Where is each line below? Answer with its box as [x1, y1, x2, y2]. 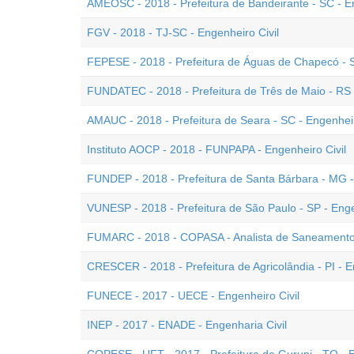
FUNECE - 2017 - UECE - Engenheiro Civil [87, 289, 299, 302]
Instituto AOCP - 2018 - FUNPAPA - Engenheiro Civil [87, 143, 346, 156]
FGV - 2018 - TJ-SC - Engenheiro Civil [87, 26, 279, 39]
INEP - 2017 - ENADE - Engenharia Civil [87, 318, 287, 331]
